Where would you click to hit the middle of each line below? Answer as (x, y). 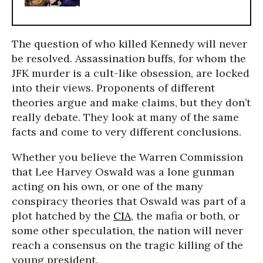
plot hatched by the (63, 216)
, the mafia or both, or (185, 216)
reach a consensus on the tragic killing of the (127, 245)
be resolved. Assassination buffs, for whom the (129, 58)
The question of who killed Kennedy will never (129, 44)
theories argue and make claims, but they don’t (131, 102)
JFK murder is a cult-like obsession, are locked (131, 73)
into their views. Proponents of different (113, 88)
